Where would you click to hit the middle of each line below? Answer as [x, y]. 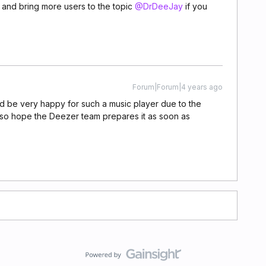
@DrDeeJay [159, 6]
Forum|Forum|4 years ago [178, 87]
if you [195, 6]
